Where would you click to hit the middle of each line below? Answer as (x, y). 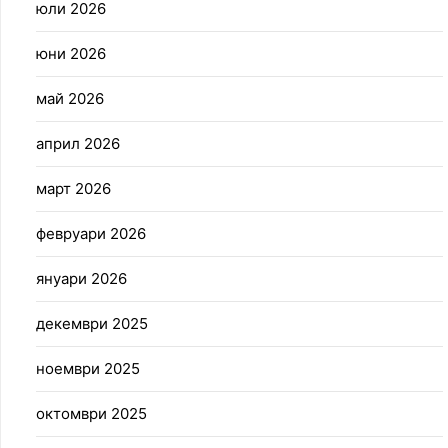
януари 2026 (81, 279)
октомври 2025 (91, 414)
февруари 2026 (91, 234)
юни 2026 (71, 54)
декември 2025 (92, 324)
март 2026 (73, 189)
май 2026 (70, 99)
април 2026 (78, 144)
